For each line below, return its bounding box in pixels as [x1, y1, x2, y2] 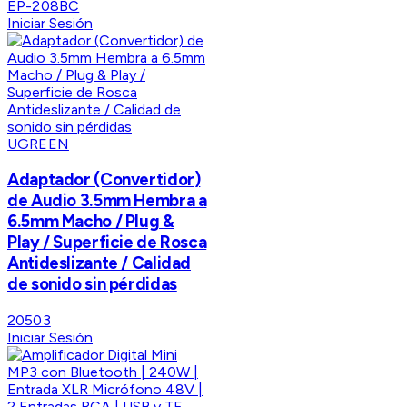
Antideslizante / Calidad [7, 253, 192, 274]
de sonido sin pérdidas [7, 273, 177, 295]
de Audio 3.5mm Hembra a [7, 190, 207, 212]
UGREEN [7, 134, 69, 153]
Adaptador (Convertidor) [7, 169, 201, 191]
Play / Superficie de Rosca [7, 232, 207, 253]
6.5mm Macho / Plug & [7, 211, 174, 233]
